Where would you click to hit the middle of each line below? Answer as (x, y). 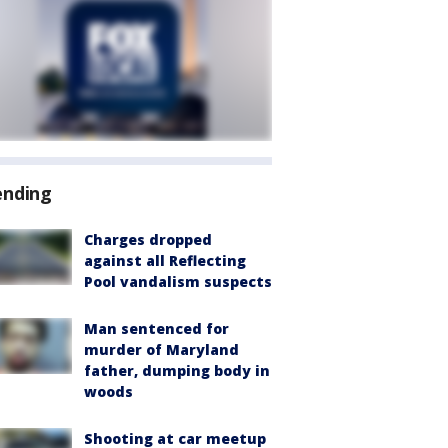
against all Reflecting (165, 260)
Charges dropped (148, 239)
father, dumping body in (177, 370)
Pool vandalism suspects (178, 281)
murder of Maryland (161, 349)
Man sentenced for (156, 328)
